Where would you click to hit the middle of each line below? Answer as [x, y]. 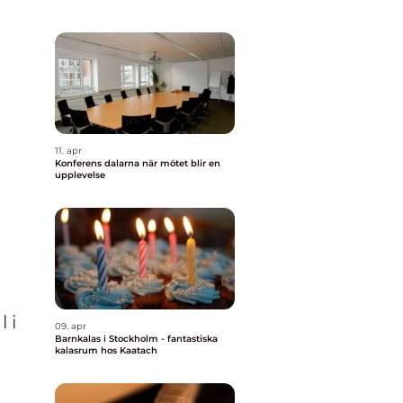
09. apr [71, 326]
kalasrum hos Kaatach [106, 350]
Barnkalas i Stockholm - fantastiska [136, 339]
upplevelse [80, 175]
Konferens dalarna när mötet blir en [99, 163]
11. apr [68, 151]
